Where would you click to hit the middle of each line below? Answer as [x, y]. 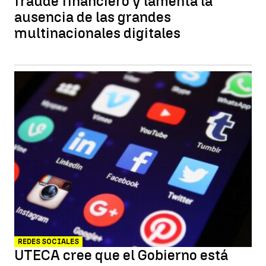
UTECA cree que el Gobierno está [121, 255]
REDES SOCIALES [48, 242]
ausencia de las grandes [93, 17]
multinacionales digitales [97, 33]
